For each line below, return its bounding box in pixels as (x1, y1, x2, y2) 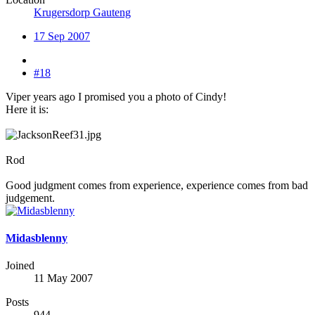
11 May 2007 (34, 272, 93, 285)
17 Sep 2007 (34, 30, 90, 42)
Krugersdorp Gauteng (34, 6, 131, 18)
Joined (6, 259, 34, 272)
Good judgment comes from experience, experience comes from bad (6, 179, 308, 191)
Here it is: (6, 103, 49, 115)
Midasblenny (6, 231, 67, 244)
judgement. (6, 191, 55, 204)
